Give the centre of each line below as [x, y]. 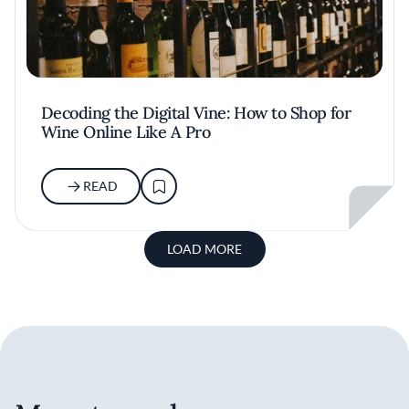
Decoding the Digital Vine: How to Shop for [196, 112]
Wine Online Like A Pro [126, 131]
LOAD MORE [204, 248]
